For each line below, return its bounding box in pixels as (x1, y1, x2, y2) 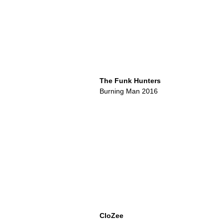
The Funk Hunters (100, 77, 161, 85)
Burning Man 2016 (100, 87, 158, 96)
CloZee (100, 212, 123, 220)
